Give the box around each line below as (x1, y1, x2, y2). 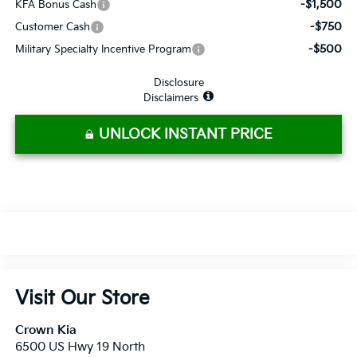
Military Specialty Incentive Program (14, 42, 191, 56)
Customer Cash (14, 20, 90, 33)
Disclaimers (143, 91, 198, 104)
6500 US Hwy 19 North (14, 340, 145, 355)
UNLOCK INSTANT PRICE (98, 125, 273, 143)
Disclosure (153, 76, 204, 89)
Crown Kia (14, 324, 76, 338)
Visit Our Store (14, 287, 150, 311)
